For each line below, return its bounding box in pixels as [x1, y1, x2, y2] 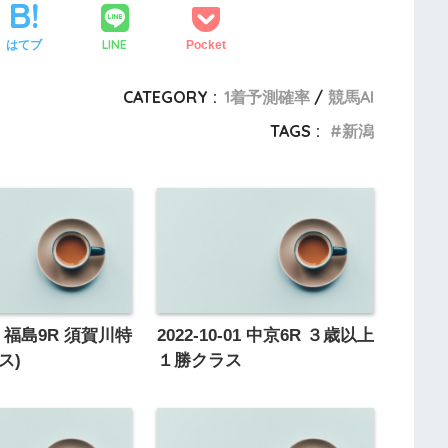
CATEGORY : [122, 87, 217, 108]
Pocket [185, 37, 226, 52]
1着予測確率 [223, 87, 310, 108]
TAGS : [269, 121, 320, 142]
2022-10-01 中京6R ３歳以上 [156, 326, 374, 346]
